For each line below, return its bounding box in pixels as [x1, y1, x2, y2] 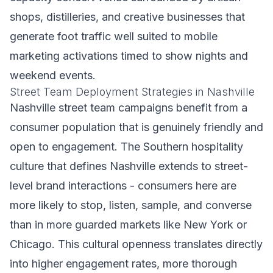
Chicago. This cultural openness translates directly [10, 238, 263, 250]
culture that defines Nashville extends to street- [10, 160, 248, 172]
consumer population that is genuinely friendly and [10, 121, 263, 133]
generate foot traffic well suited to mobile [10, 30, 218, 43]
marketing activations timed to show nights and [10, 49, 248, 62]
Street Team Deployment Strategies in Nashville [10, 85, 255, 98]
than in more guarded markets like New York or [10, 218, 247, 231]
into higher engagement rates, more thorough [10, 257, 237, 270]
